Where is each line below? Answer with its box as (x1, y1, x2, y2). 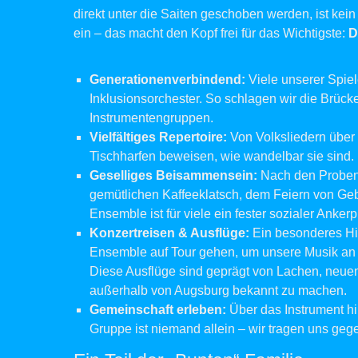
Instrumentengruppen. (89, 111, 213, 125)
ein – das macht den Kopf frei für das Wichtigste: (74, 26, 348, 40)
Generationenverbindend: (89, 73, 245, 86)
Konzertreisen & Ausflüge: (89, 226, 249, 240)
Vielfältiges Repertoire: (89, 130, 227, 144)
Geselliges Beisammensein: (89, 169, 257, 182)
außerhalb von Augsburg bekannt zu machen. (89, 284, 347, 297)
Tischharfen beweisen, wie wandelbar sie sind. (89, 149, 354, 163)
